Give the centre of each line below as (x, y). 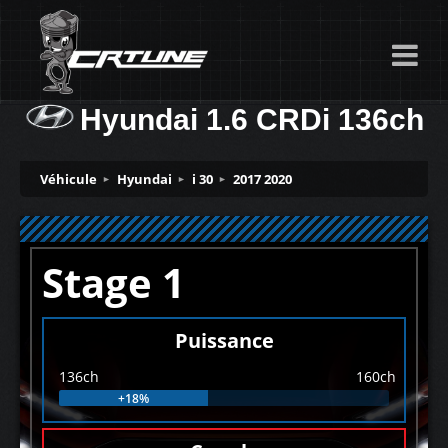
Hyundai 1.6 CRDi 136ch (252, 119)
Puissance (224, 340)
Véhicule (68, 179)
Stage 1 (113, 282)
